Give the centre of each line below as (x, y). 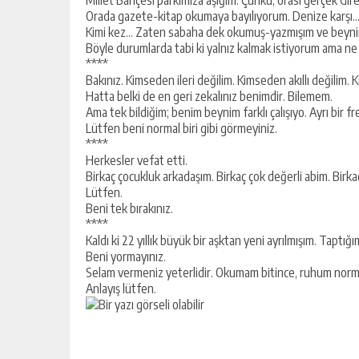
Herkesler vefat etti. (137, 160)
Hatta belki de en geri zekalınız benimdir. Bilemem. (209, 96)
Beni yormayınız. (126, 256)
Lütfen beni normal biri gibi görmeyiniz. (182, 128)
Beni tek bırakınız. (129, 208)
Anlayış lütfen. (121, 288)
